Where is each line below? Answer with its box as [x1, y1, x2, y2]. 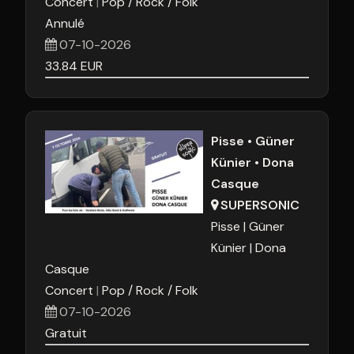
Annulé [45, 15, 85, 32]
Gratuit [45, 325, 87, 341]
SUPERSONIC [220, 197, 300, 213]
